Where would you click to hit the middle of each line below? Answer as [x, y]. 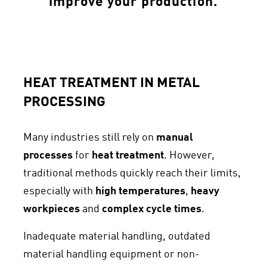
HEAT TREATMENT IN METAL [111, 83]
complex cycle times [152, 209]
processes [48, 156]
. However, [189, 156]
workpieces [52, 209]
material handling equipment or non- [111, 254]
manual [175, 138]
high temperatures [140, 191]
